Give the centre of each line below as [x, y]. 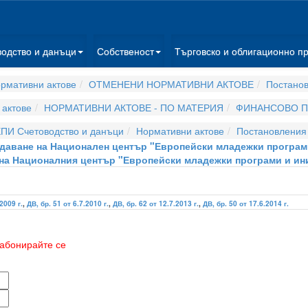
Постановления [272, 131]
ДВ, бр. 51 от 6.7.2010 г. [68, 203]
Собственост [125, 51]
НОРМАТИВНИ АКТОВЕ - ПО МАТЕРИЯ [133, 107]
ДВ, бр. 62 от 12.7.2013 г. [156, 203]
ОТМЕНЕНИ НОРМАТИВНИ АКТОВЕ [171, 84]
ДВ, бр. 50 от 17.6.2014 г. [246, 203]
